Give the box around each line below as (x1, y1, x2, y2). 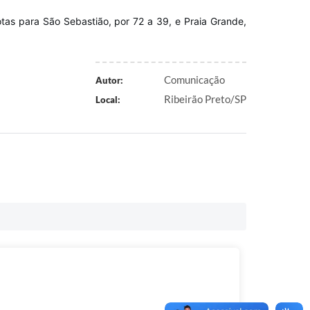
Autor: (95, 75, 123, 86)
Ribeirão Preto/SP (164, 93, 246, 105)
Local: (95, 94, 120, 105)
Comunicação (164, 73, 225, 86)
